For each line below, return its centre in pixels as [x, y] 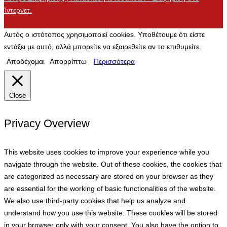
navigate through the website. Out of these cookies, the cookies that [113, 164]
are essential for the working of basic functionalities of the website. [110, 188]
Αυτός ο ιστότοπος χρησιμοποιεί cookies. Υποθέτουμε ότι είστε [104, 35]
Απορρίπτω [68, 62]
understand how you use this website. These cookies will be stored [111, 213]
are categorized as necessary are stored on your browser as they [109, 176]
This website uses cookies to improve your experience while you [107, 152]
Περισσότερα [114, 62]
